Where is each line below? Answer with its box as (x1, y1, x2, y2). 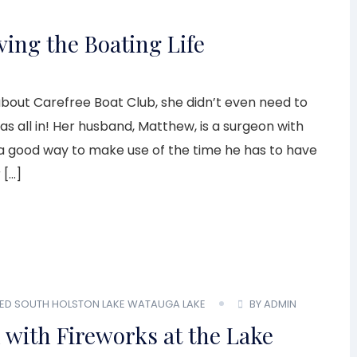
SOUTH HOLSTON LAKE (14, 296, 125, 312)
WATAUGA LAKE (127, 296, 206, 312)
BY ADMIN (249, 296, 296, 312)
